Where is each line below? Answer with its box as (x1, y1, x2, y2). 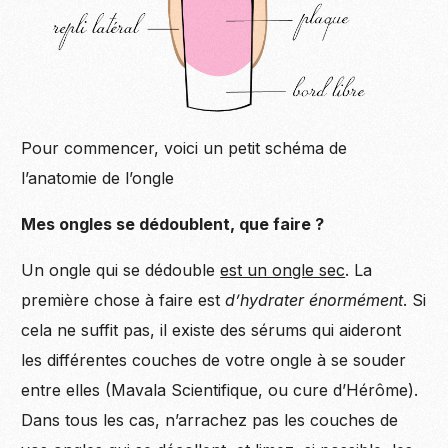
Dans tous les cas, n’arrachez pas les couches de (21, 410, 399, 431)
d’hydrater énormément (225, 290, 404, 311)
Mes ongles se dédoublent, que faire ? (21, 214, 325, 235)
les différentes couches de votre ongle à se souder (21, 350, 407, 371)
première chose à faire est (21, 290, 226, 311)
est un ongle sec (220, 260, 346, 281)
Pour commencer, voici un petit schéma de (21, 138, 348, 159)
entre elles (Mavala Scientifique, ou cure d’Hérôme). (21, 380, 419, 401)
